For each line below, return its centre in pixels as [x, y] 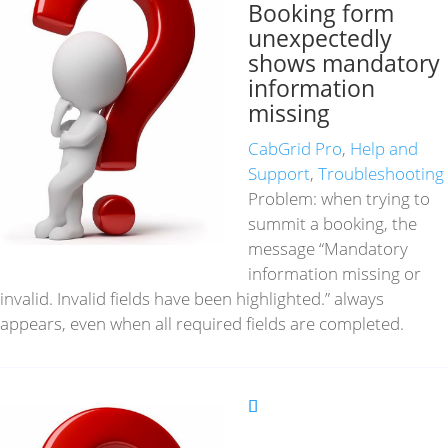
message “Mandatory [328, 249]
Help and [384, 149]
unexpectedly [320, 38]
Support [279, 174]
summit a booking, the [333, 224]
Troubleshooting [381, 174]
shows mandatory [344, 63]
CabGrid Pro [295, 149]
